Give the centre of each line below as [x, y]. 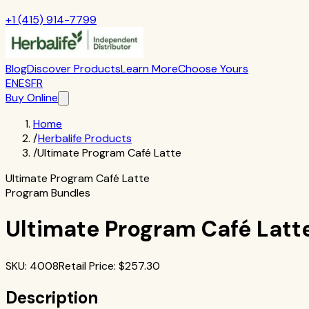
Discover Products [74, 69]
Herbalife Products [85, 138]
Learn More [149, 69]
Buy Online [32, 98]
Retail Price [86, 266]
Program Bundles [48, 193]
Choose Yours [213, 69]
